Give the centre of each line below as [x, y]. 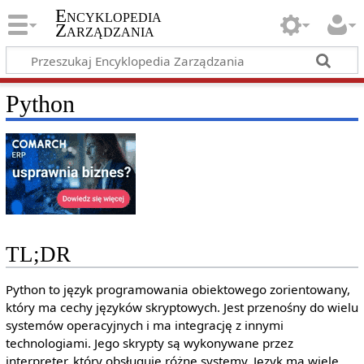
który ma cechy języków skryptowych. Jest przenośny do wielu [182, 308]
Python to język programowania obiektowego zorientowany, [178, 290]
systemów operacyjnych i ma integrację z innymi [144, 325]
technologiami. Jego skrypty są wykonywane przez [149, 343]
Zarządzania [104, 31]
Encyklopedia [108, 16]
